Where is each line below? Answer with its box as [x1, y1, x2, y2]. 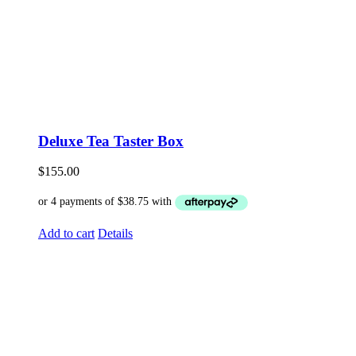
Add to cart [38, 226, 95, 240]
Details [98, 226, 133, 240]
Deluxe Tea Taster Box [38, 132, 184, 149]
